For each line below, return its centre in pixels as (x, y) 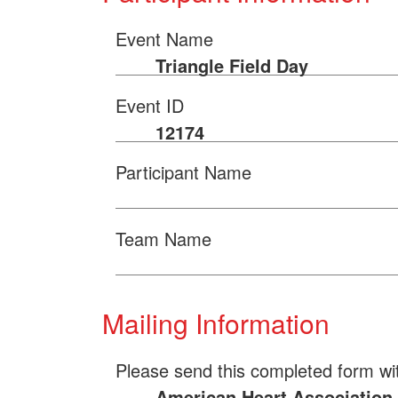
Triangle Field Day (232, 66)
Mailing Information (216, 323)
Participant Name (183, 172)
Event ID (150, 106)
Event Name (164, 39)
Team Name (163, 239)
